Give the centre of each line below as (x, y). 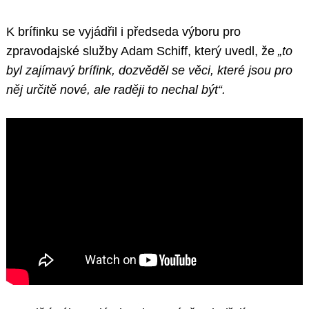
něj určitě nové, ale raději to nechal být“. (116, 90)
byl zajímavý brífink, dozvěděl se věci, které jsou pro (149, 71)
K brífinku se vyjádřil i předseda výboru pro (123, 32)
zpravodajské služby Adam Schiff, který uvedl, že (142, 51)
